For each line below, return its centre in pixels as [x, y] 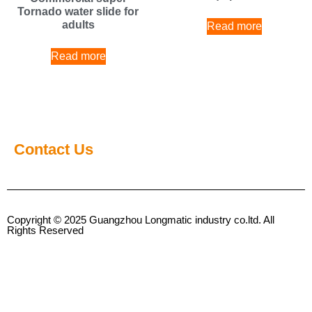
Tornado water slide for [78, 11]
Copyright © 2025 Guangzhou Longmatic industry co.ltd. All [141, 219]
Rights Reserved [45, 230]
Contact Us [54, 149]
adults [78, 24]
